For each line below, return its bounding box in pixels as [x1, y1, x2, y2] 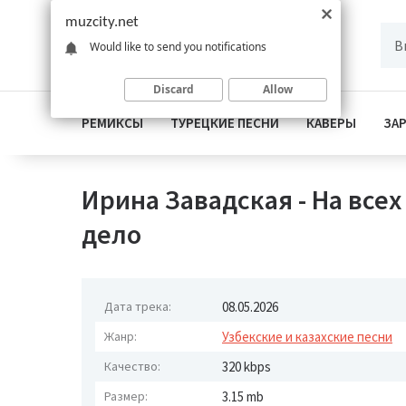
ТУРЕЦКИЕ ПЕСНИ [170, 114, 279, 131]
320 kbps [222, 358, 271, 375]
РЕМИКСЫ [82, 114, 143, 131]
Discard [153, 81, 194, 97]
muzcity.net [65, 14, 139, 30]
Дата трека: [104, 298, 171, 314]
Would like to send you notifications [90, 38, 266, 54]
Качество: [104, 358, 160, 374]
